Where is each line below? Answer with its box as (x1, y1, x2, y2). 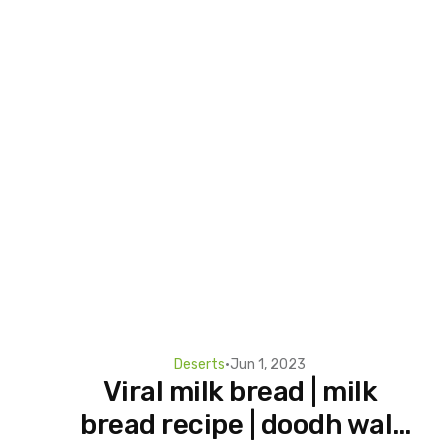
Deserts (174, 355, 225, 373)
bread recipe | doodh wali (80, 407, 400, 441)
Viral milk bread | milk (102, 374, 378, 408)
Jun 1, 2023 (230, 355, 306, 373)
